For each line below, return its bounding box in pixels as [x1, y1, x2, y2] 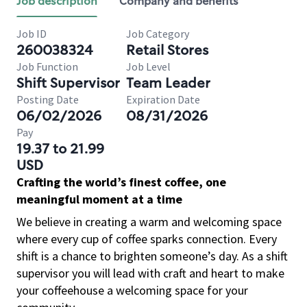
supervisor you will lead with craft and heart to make [16, 265, 284, 281]
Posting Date [16, 93, 79, 106]
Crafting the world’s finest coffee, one [16, 174, 226, 190]
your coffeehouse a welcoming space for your [16, 282, 248, 298]
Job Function [16, 60, 78, 73]
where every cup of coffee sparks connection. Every [16, 231, 277, 247]
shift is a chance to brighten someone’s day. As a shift [16, 248, 288, 264]
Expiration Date [126, 93, 200, 106]
